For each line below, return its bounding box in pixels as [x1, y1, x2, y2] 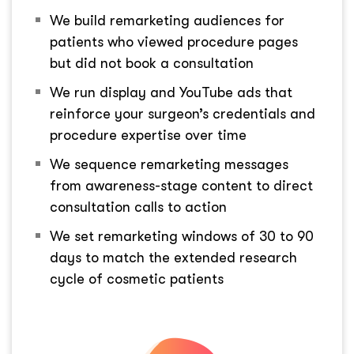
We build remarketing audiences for [50, 13, 284, 29]
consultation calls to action [50, 199, 227, 216]
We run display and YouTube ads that [50, 85, 292, 101]
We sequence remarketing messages [50, 156, 288, 173]
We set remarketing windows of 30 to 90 [50, 228, 314, 245]
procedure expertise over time [50, 127, 247, 144]
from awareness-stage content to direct [50, 178, 313, 194]
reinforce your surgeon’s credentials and [50, 106, 315, 122]
